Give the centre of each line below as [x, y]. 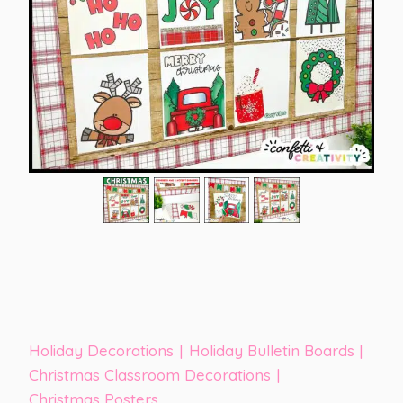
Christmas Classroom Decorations [150, 374]
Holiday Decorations [101, 350]
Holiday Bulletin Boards [271, 350]
